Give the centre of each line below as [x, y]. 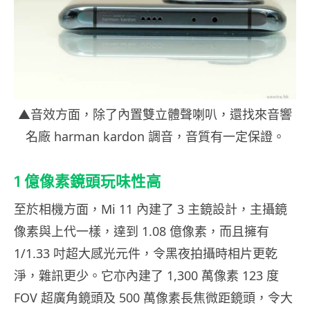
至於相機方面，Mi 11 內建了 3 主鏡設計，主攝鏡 [151, 209]
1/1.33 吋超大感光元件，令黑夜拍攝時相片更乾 [146, 254]
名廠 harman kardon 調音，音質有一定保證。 [155, 137]
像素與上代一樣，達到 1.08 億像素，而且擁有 [142, 231]
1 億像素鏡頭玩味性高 [88, 182]
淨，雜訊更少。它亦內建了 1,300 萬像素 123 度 [146, 276]
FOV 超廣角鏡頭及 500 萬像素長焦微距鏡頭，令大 [153, 298]
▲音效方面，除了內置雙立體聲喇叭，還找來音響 [155, 115]
